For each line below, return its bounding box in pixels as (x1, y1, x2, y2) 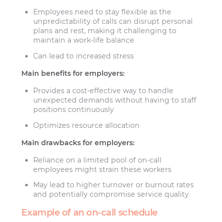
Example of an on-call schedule (21, 206, 158, 218)
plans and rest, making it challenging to (33, 26, 177, 36)
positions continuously (33, 105, 114, 114)
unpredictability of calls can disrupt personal (33, 17, 193, 26)
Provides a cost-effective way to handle (33, 86, 174, 96)
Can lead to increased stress (33, 51, 134, 60)
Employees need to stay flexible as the (33, 7, 172, 17)
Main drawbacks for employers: (21, 138, 135, 147)
